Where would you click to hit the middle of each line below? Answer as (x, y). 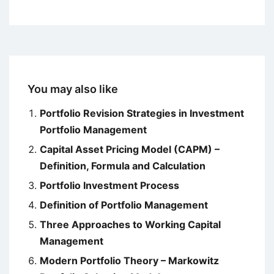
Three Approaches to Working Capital (130, 225)
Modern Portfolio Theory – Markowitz (129, 261)
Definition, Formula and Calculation (123, 166)
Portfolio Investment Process (109, 186)
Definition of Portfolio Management (124, 205)
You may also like (73, 89)
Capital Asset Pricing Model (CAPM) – (130, 150)
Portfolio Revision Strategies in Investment (142, 113)
